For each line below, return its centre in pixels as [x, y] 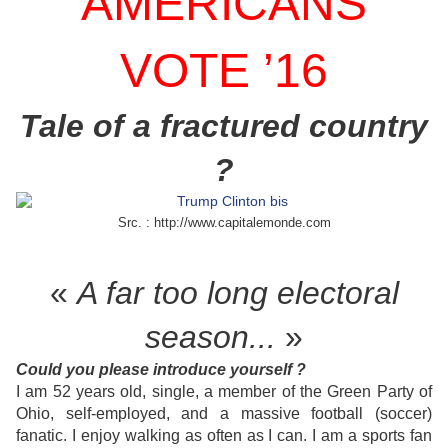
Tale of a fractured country [224, 126]
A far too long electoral [237, 293]
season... [210, 337]
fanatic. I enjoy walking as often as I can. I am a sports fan [224, 436]
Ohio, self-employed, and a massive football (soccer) [224, 414]
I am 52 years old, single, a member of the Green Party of [224, 392]
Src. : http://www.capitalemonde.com [224, 223]
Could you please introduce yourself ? [161, 370]
